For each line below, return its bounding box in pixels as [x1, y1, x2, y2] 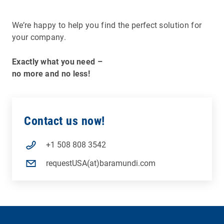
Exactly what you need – [12, 56, 102, 66]
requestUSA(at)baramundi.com [46, 158, 155, 168]
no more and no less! [12, 68, 90, 78]
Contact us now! [24, 113, 105, 128]
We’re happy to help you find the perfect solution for [12, 20, 202, 30]
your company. [12, 32, 66, 42]
